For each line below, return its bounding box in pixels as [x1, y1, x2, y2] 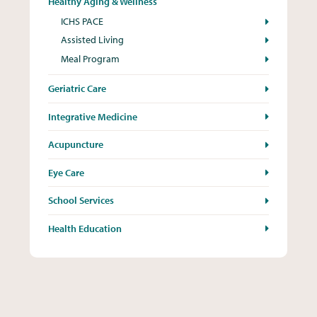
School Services [48, 194, 115, 207]
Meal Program [60, 52, 120, 65]
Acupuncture [48, 138, 104, 151]
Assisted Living [60, 33, 124, 47]
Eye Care [48, 166, 85, 179]
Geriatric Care [48, 82, 107, 96]
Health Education [48, 221, 122, 235]
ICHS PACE [60, 14, 103, 28]
